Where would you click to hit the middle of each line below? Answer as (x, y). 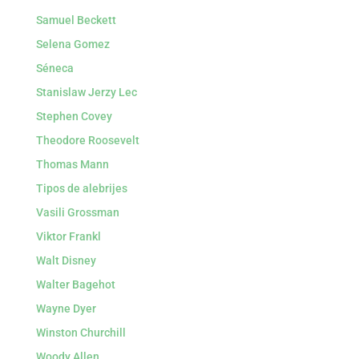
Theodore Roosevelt (87, 140)
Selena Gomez (73, 44)
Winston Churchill (81, 333)
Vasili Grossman (77, 212)
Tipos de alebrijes (81, 188)
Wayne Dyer (66, 309)
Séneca (54, 68)
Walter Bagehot (75, 284)
